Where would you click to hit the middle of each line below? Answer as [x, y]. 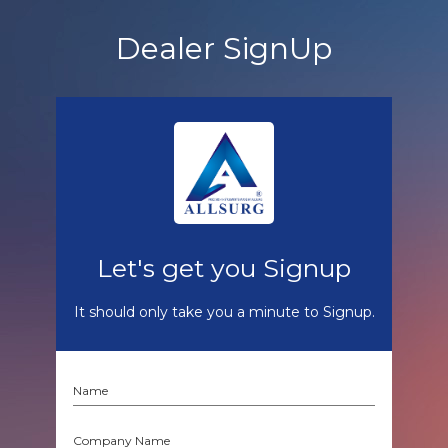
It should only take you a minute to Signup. [224, 312]
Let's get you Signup [224, 268]
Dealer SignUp [224, 48]
